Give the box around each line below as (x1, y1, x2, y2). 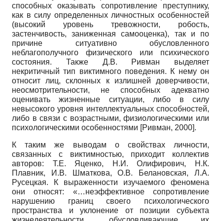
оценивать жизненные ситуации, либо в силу (12, 95, 209, 104)
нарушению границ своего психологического (12, 196, 209, 205)
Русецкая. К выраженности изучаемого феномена (12, 178, 209, 186)
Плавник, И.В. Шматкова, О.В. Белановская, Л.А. (12, 168, 209, 177)
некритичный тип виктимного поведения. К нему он (12, 67, 209, 75)
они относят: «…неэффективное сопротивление (12, 187, 209, 196)
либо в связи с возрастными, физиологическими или (12, 113, 209, 122)
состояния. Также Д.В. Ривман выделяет (12, 57, 209, 66)
